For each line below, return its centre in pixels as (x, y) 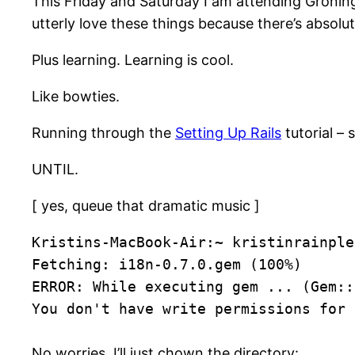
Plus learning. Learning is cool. (133, 60)
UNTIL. (55, 170)
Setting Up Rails (228, 133)
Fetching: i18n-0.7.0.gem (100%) (167, 265)
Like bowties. (76, 97)
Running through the (103, 133)
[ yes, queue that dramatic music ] (146, 206)
